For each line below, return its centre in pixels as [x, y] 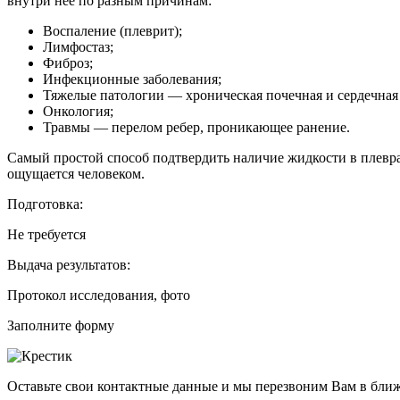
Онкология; [78, 111]
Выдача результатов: [69, 264]
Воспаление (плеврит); [112, 30]
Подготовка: [45, 204]
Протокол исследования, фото [99, 295]
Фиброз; [68, 62]
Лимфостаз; [78, 46]
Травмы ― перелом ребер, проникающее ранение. [196, 127]
